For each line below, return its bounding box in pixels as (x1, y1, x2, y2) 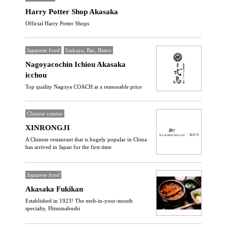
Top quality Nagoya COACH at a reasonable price (25, 84, 142, 90)
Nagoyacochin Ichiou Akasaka (25, 60, 126, 68)
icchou (25, 71, 47, 79)
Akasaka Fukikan (25, 185, 83, 193)
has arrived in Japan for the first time (25, 144, 111, 150)
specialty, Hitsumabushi (25, 205, 80, 211)
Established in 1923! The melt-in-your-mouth (25, 198, 133, 204)
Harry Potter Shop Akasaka (25, 8, 118, 16)
